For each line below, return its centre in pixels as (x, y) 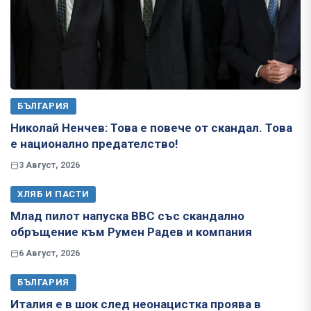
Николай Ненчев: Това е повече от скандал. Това (151, 128)
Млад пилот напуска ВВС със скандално (127, 216)
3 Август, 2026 (49, 165)
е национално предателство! (94, 144)
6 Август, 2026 (49, 253)
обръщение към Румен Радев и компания (131, 232)
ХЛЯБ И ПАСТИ (53, 194)
